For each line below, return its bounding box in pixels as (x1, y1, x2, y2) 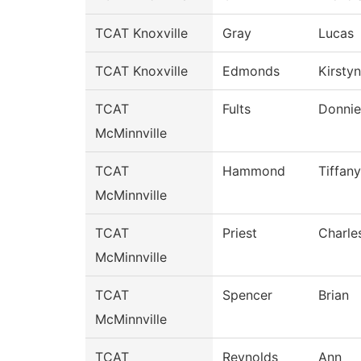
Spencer (222, 287, 272, 303)
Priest (222, 225, 257, 241)
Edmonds (222, 63, 280, 79)
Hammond (222, 163, 285, 179)
